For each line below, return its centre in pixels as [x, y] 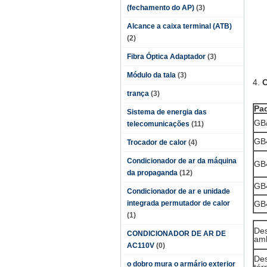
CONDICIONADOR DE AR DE [176, 234]
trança [138, 94]
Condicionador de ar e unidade [178, 191]
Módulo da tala [151, 75]
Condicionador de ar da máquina [182, 161]
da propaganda [152, 173]
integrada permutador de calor [178, 203]
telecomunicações [158, 124]
